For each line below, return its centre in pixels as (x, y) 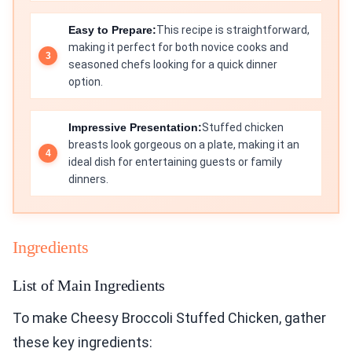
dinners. (88, 180)
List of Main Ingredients (89, 286)
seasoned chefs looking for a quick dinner (173, 65)
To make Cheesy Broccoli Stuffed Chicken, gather (169, 318)
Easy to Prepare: (112, 30)
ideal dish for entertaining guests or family (175, 162)
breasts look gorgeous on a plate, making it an (184, 145)
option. (86, 82)
